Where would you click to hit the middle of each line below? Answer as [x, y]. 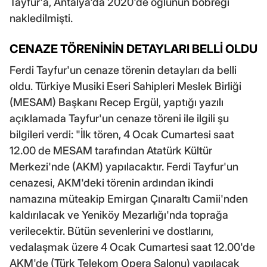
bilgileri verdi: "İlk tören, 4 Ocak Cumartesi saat [122, 134]
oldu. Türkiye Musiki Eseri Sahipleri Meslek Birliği [125, 86]
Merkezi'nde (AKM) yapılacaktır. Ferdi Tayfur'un [124, 166]
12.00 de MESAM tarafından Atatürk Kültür [111, 150]
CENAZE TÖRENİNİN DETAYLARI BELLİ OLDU [133, 49]
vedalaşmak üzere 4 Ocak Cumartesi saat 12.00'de [132, 247]
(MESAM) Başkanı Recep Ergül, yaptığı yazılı [117, 102]
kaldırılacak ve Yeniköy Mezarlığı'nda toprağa [119, 215]
